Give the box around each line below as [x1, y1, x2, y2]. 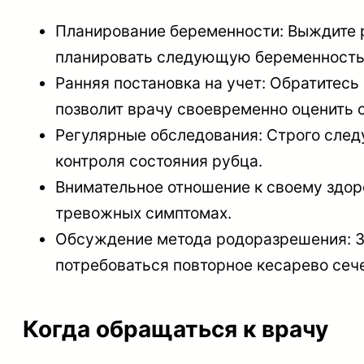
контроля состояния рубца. [55, 151, 262, 171]
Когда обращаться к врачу [23, 315, 328, 343]
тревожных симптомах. [55, 203, 232, 223]
